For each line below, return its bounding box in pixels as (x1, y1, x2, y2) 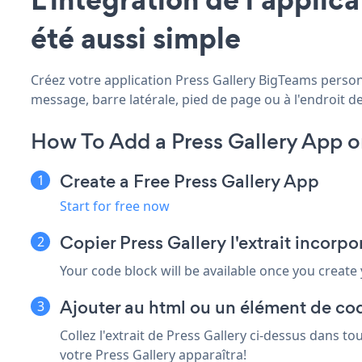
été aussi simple (31, 17, 241, 58)
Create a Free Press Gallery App (60, 168, 319, 194)
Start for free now (60, 196, 170, 215)
